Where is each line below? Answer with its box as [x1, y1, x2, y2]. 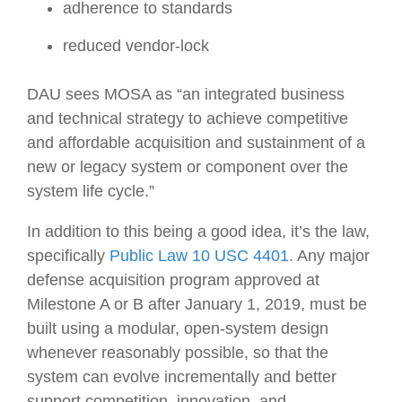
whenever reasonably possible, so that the [27, 343, 328, 362]
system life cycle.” [27, 181, 154, 200]
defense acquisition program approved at [27, 270, 319, 289]
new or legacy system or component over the [27, 157, 348, 176]
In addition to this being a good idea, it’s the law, [27, 222, 370, 240]
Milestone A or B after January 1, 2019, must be [27, 294, 367, 313]
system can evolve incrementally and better [27, 367, 336, 386]
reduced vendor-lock [63, 36, 209, 55]
